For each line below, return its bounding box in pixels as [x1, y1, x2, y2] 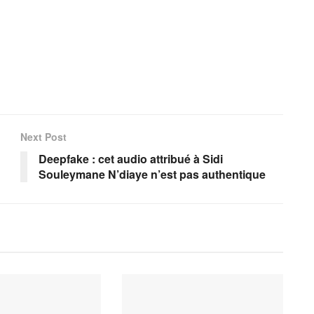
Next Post [20, 129, 67, 144]
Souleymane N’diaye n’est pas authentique [39, 165, 266, 182]
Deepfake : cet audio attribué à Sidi [39, 150, 223, 167]
